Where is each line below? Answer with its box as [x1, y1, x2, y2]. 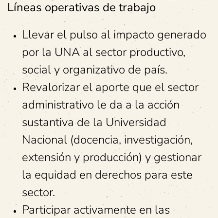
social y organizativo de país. [22, 62, 167, 77]
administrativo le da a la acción [22, 97, 180, 112]
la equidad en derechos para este [22, 167, 193, 182]
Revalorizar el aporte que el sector [22, 79, 199, 95]
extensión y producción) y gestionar [22, 149, 201, 165]
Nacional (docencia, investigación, [22, 132, 193, 147]
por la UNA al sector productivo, [22, 44, 185, 60]
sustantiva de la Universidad [22, 114, 166, 130]
